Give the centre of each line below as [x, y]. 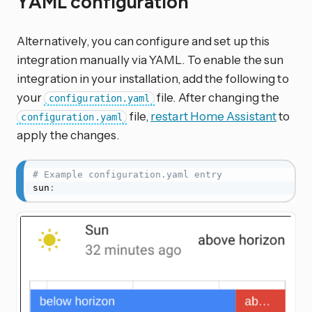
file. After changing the [217, 97]
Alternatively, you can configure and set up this [143, 41]
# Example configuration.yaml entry [127, 174]
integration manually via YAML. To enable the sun [150, 60]
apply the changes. [68, 135]
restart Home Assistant [213, 116]
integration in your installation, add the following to [153, 79]
